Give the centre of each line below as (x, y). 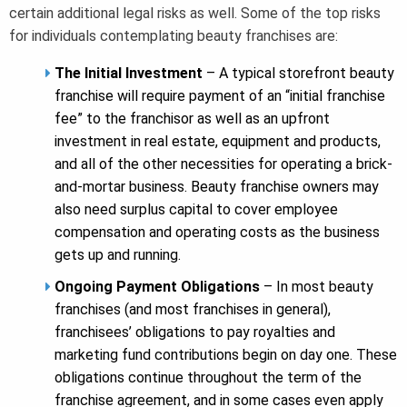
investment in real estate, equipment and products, (218, 142)
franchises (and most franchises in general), (193, 310)
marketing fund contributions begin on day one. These (226, 355)
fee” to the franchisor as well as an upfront (192, 119)
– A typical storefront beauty (298, 74)
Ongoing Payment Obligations (157, 287)
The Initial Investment (129, 74)
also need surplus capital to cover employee (196, 210)
